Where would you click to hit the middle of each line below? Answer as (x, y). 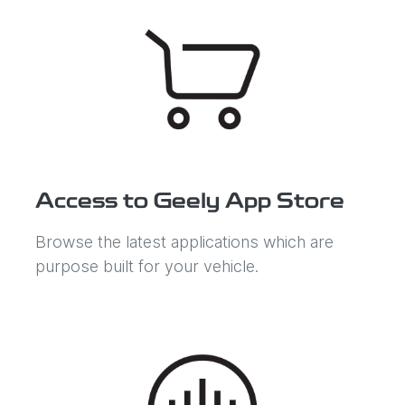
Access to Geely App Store (190, 202)
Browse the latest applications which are (184, 241)
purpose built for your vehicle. (147, 266)
